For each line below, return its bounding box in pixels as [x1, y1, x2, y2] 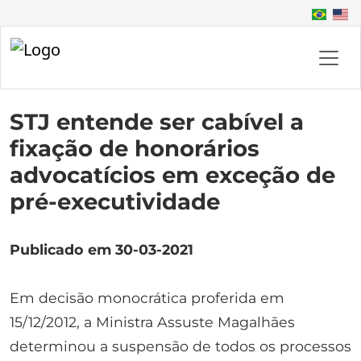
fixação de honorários [10, 135, 259, 162]
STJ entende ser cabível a [10, 108, 304, 135]
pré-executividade [10, 188, 220, 215]
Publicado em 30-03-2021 [10, 240, 193, 258]
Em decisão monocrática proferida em [10, 288, 284, 306]
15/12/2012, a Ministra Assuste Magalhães [10, 313, 295, 330]
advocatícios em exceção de [10, 161, 335, 189]
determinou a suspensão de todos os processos [10, 337, 351, 355]
